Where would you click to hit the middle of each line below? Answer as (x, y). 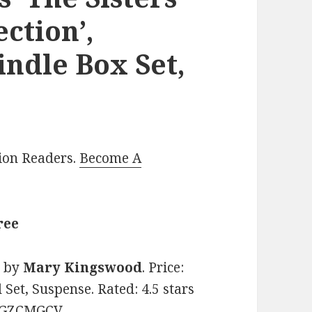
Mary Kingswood (83, 268)
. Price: (163, 268)
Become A (111, 158)
